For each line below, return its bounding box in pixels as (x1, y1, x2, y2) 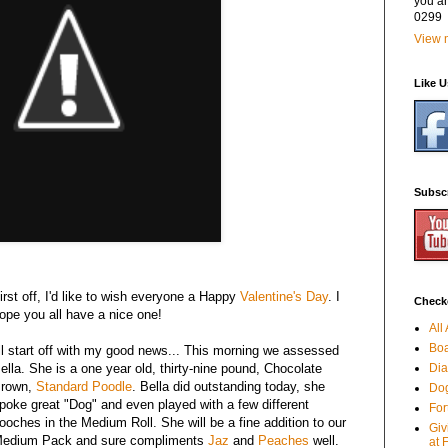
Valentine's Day (240, 288, 328, 304)
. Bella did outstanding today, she (132, 378, 325, 394)
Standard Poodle (36, 378, 132, 394)
